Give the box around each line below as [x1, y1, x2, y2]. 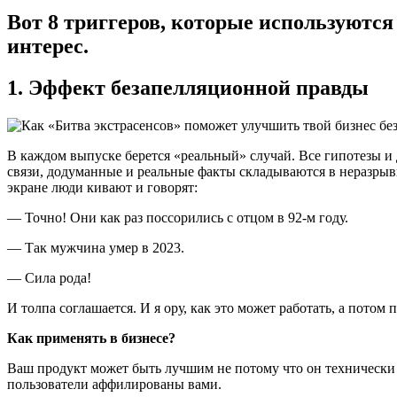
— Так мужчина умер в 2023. [7, 239, 184, 255]
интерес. [7, 34, 89, 58]
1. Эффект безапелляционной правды [7, 75, 369, 99]
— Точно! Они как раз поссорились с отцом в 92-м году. [7, 209, 348, 225]
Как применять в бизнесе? [7, 330, 175, 346]
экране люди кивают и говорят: [7, 179, 198, 195]
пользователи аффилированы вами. [7, 376, 222, 392]
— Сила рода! [7, 269, 91, 285]
